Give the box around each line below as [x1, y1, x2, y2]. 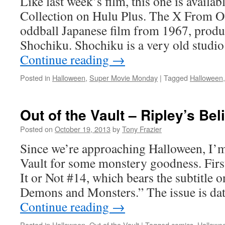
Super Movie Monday [89, 72, 158, 83]
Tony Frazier [122, 124, 162, 134]
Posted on [20, 124, 53, 134]
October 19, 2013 [55, 124, 110, 134]
